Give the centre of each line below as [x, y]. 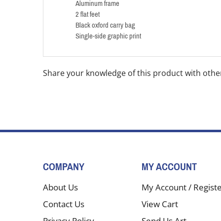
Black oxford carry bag [105, 25]
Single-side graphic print [108, 36]
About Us [60, 187]
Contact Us [64, 204]
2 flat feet [88, 14]
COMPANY [64, 167]
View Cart [160, 204]
